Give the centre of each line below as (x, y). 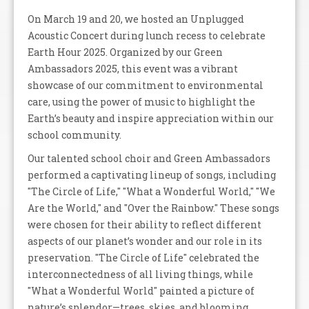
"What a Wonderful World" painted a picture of (141, 291)
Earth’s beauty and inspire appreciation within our (151, 118)
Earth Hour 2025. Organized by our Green (125, 52)
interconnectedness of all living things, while (140, 274)
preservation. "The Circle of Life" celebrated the (143, 258)
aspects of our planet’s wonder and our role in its (145, 241)
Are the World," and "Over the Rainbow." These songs (153, 208)
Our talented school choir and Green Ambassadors (149, 158)
